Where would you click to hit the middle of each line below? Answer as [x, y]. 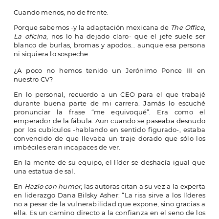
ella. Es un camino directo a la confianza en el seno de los [109, 213]
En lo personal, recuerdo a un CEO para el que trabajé [109, 95]
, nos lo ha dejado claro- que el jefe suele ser [126, 36]
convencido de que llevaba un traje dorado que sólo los [109, 139]
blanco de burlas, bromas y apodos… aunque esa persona [109, 45]
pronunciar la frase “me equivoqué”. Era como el [109, 112]
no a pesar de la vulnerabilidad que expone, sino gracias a [109, 204]
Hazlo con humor [53, 186]
